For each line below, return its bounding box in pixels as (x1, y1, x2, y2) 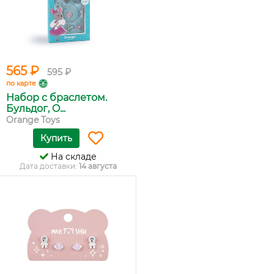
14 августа (78, 161, 117, 171)
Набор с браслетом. (6, 92, 107, 103)
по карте (6, 79, 36, 87)
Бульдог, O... (6, 103, 65, 114)
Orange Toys (6, 114, 60, 125)
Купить (40, 133, 72, 144)
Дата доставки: (19, 161, 79, 171)
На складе (48, 151, 97, 162)
